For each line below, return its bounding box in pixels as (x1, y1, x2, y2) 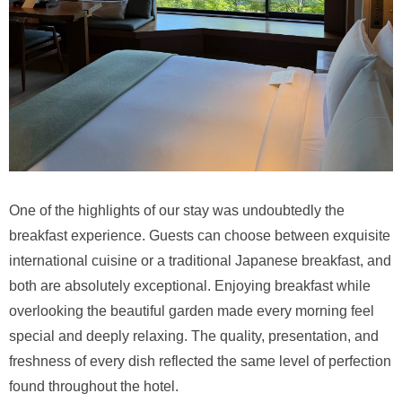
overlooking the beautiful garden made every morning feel (9, 303, 374, 319)
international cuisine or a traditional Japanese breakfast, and (9, 253, 391, 269)
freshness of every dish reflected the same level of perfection (9, 354, 391, 370)
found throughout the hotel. (9, 379, 179, 395)
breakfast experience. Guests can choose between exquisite (9, 228, 390, 244)
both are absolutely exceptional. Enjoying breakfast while (9, 278, 371, 294)
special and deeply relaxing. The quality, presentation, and (9, 328, 379, 345)
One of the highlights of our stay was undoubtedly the (9, 203, 345, 219)
